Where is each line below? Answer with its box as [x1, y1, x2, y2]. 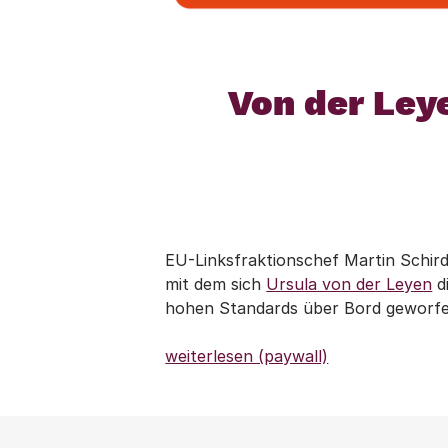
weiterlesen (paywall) [165, 345, 329, 366]
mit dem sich [165, 273, 267, 294]
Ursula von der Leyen [266, 273, 433, 294]
